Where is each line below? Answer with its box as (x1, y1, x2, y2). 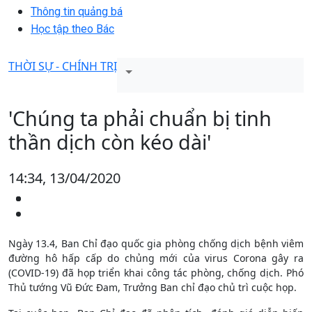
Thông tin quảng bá (31, 4, 123, 18)
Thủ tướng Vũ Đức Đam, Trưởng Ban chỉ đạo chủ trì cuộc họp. (8, 280, 297, 294)
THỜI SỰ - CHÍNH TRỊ (8, 58, 117, 74)
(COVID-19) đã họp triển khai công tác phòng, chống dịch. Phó (8, 265, 304, 279)
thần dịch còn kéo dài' (8, 127, 211, 155)
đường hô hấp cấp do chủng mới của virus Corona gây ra (8, 251, 304, 265)
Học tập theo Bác (31, 22, 114, 36)
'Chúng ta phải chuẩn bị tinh (8, 104, 272, 132)
